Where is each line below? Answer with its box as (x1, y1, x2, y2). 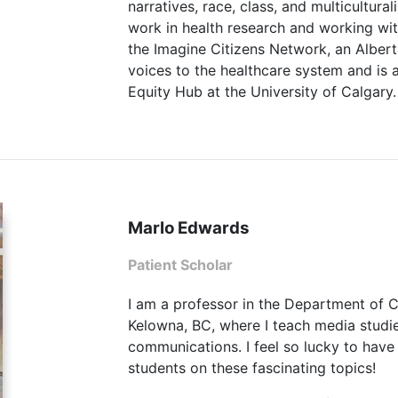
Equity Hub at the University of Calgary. (128, 82, 396, 100)
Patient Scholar (128, 256, 233, 275)
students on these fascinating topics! (128, 358, 376, 377)
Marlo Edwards (128, 218, 250, 239)
